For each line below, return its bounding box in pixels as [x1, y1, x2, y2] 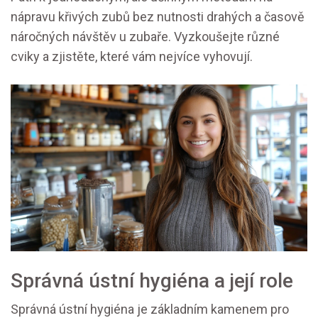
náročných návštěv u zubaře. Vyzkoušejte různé [11, 29, 280, 45]
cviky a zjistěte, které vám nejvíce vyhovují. [11, 49, 253, 65]
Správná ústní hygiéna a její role [11, 269, 293, 293]
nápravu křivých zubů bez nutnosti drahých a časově [11, 9, 305, 25]
